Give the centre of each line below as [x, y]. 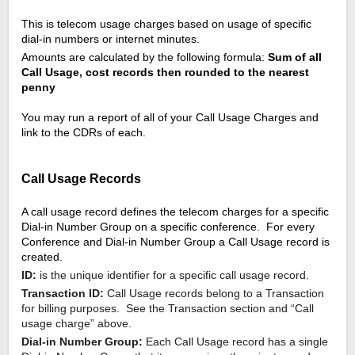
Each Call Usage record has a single [235, 342]
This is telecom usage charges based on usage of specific [166, 24]
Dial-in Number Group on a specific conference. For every [168, 227]
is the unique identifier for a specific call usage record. [173, 275]
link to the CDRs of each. [84, 133]
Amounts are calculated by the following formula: [145, 57]
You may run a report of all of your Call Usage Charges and [170, 118]
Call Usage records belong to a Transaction [214, 294]
